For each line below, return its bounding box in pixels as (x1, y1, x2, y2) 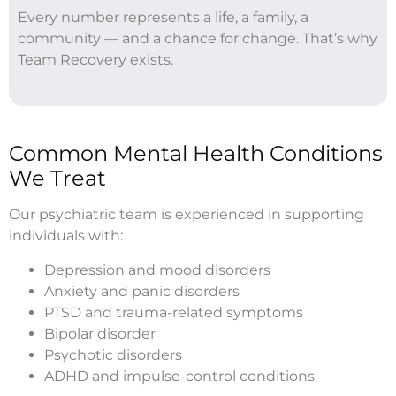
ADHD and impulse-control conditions (44, 367, 315, 385)
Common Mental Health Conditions (9, 140, 383, 166)
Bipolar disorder (44, 324, 156, 342)
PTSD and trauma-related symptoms (44, 303, 303, 321)
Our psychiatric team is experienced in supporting (9, 205, 364, 223)
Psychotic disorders (44, 346, 182, 363)
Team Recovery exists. (18, 50, 173, 68)
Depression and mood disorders (44, 261, 270, 278)
